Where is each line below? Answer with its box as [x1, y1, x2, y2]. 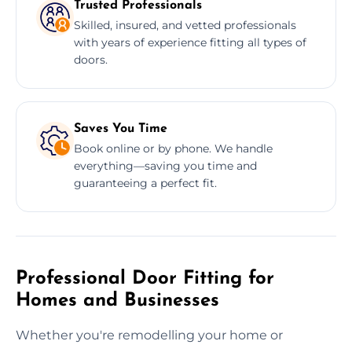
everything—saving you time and [74, 158, 257, 173]
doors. [74, 52, 108, 67]
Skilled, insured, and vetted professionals [74, 17, 296, 32]
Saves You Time [74, 122, 167, 135]
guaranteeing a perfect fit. [74, 175, 217, 190]
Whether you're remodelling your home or [16, 327, 283, 343]
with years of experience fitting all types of [74, 35, 306, 49]
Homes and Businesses [16, 291, 219, 310]
